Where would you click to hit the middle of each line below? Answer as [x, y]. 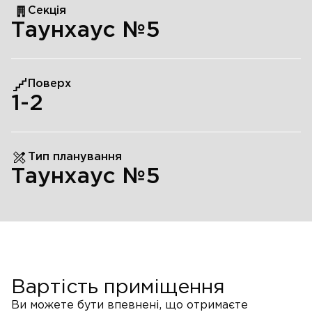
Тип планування [75, 157]
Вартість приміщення [118, 288]
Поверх [49, 84]
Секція [47, 11]
